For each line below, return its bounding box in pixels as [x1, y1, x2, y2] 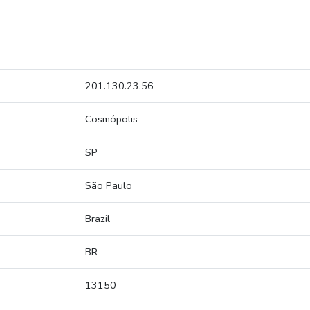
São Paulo [85, 179, 132, 193]
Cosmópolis [85, 112, 138, 127]
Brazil [85, 212, 110, 226]
